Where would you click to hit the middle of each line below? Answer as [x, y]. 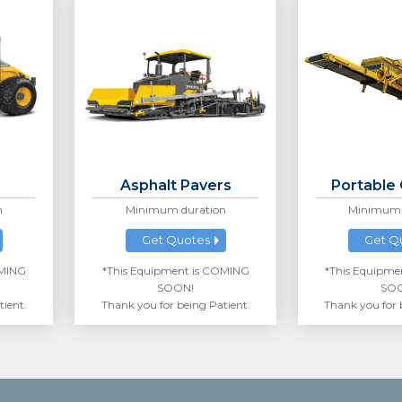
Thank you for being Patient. [175, 305]
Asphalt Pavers [175, 186]
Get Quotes [175, 240]
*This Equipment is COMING [175, 271]
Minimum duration [175, 210]
